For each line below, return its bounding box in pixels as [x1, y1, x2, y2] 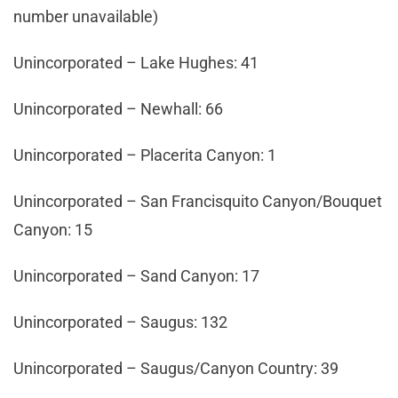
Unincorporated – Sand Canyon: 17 [13, 266, 267, 285]
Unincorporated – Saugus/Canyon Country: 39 [13, 358, 346, 378]
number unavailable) [13, 6, 162, 26]
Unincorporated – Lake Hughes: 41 [13, 52, 262, 72]
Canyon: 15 [13, 219, 99, 239]
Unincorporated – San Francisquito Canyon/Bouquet [13, 191, 382, 211]
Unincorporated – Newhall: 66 [13, 99, 230, 118]
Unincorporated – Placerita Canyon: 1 [13, 145, 283, 164]
